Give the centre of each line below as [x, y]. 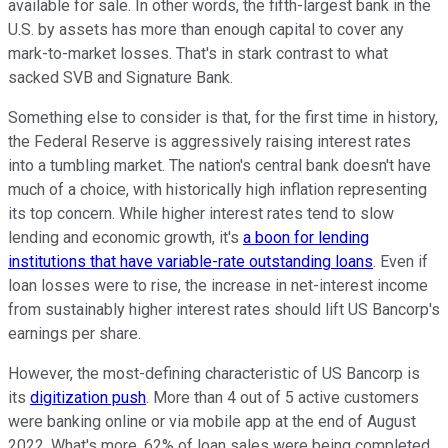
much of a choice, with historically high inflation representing [217, 189]
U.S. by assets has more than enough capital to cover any [206, 29]
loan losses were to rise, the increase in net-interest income [218, 285]
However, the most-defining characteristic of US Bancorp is [214, 373]
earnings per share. [74, 333]
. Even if [400, 261]
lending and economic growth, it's [125, 237]
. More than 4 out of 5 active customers [282, 397]
